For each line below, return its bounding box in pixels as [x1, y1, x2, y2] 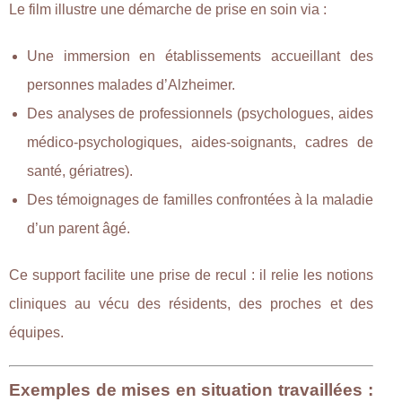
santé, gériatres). [27, 162, 133, 179]
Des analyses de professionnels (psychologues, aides [27, 105, 373, 121]
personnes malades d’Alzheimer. [27, 76, 235, 92]
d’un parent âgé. [27, 220, 130, 236]
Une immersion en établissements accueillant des [27, 48, 373, 64]
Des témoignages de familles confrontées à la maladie [27, 191, 373, 207]
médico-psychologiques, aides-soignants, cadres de [27, 134, 373, 150]
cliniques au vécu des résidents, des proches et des [9, 295, 373, 311]
